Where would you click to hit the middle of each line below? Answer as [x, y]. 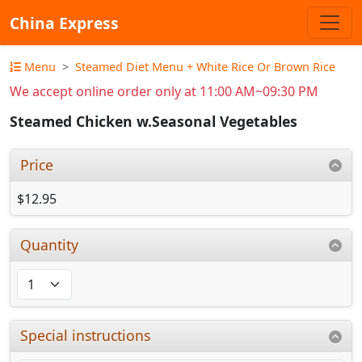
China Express [64, 23]
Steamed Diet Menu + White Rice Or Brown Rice [205, 67]
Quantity [50, 244]
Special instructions [86, 336]
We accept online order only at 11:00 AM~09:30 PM [164, 91]
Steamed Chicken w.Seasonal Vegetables [154, 122]
